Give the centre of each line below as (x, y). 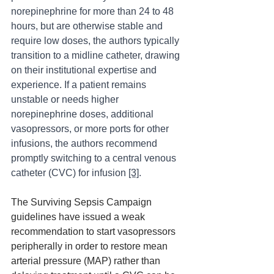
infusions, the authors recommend (85, 144)
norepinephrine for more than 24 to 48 (94, 12)
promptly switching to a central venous (95, 158)
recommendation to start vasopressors (94, 232)
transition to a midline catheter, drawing (97, 56)
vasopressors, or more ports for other (91, 129)
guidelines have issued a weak (79, 217)
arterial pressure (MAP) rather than (87, 261)
